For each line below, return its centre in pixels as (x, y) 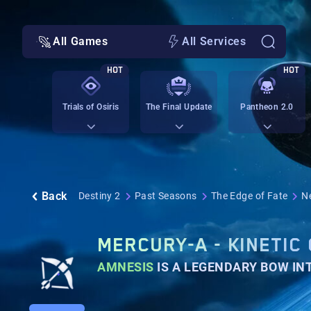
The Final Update (179, 107)
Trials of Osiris (91, 107)
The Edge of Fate (249, 196)
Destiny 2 (99, 196)
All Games (81, 41)
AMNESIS (127, 267)
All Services (214, 41)
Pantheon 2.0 (267, 107)
